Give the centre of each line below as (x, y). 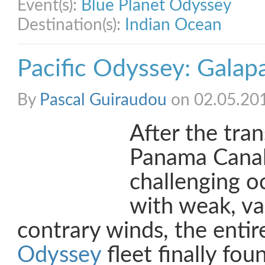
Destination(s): (71, 25)
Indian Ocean (173, 25)
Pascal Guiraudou (103, 100)
